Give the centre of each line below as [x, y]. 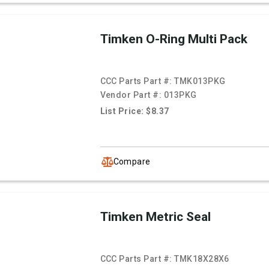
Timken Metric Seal [155, 217]
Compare [132, 161]
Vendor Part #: [132, 95]
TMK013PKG [200, 81]
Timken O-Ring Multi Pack [174, 39]
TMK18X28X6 [202, 259]
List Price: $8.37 [134, 111]
